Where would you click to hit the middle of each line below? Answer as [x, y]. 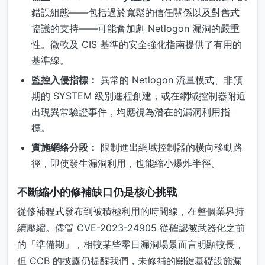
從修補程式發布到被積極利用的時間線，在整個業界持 [131, 211]
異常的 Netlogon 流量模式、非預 [170, 80]
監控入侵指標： [64, 80]
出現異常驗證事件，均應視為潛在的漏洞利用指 [131, 112]
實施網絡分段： [64, 148]
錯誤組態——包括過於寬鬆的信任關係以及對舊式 [135, 12]
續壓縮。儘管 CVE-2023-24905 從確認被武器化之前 [131, 228]
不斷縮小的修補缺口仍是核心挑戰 [97, 192]
